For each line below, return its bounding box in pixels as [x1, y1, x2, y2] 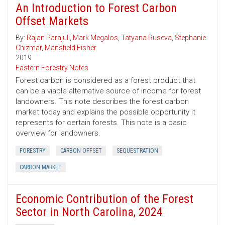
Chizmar [16, 44, 42, 52]
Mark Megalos [73, 34, 118, 42]
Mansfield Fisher [45, 44, 96, 52]
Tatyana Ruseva [121, 34, 172, 42]
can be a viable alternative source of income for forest [16, 86, 201, 96]
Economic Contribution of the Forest [16, 192, 193, 206]
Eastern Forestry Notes [16, 64, 88, 72]
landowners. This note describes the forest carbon [16, 97, 189, 106]
